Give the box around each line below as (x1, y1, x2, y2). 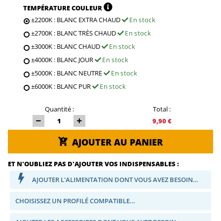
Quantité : (44, 104, 74, 113)
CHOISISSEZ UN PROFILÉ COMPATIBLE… (15, 196, 135, 205)
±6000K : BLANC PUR (31, 81, 92, 91)
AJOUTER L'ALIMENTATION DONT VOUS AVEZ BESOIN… (32, 175, 198, 184)
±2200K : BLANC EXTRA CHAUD (31, 15, 122, 24)
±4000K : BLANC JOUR (31, 55, 95, 64)
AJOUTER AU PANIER (72, 136, 163, 148)
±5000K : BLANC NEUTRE (31, 68, 104, 77)
